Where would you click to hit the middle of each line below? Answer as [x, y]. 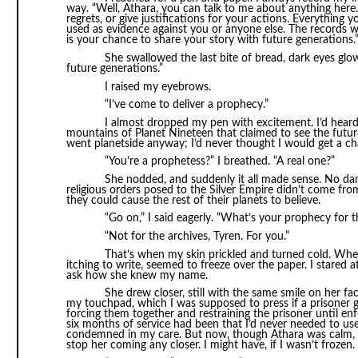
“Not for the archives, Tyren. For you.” [197, 237]
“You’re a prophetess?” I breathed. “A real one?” [219, 162]
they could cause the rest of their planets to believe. [193, 200]
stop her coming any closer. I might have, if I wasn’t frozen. [210, 346]
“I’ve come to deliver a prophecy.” [186, 105]
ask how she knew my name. [137, 275]
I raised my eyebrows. [157, 87]
